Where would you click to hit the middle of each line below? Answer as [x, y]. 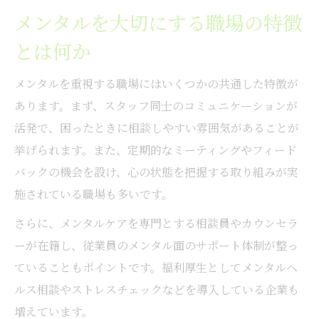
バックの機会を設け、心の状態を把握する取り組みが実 [156, 172]
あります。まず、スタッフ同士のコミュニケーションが [156, 105]
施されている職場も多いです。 [94, 194]
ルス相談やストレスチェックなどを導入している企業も [157, 289]
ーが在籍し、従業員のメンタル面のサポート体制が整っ [156, 245]
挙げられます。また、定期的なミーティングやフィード [156, 150]
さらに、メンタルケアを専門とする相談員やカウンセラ [156, 223]
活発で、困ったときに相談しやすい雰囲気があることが [157, 127]
